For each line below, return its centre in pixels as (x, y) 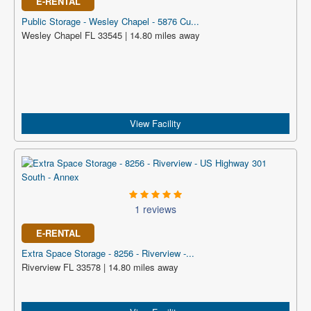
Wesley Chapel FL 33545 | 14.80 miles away (111, 35)
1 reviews (155, 209)
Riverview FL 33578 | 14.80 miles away (100, 267)
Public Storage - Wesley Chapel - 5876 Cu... (110, 21)
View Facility (155, 123)
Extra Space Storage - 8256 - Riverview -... (108, 253)
